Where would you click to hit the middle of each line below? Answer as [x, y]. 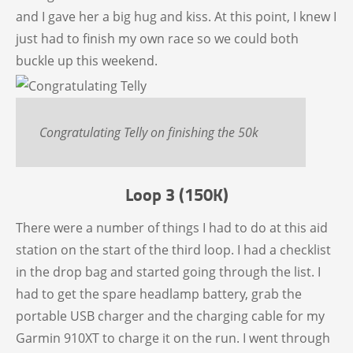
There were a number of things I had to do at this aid [172, 228]
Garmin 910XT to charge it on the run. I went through [173, 338]
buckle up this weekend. [87, 61]
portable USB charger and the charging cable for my [170, 316]
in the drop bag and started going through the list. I [168, 272]
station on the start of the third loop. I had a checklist [173, 250]
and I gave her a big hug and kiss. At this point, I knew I [176, 17]
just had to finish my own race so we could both [157, 39]
